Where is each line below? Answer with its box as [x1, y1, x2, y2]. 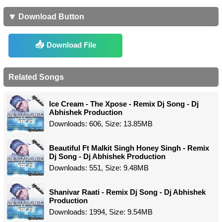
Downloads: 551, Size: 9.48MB [49, 164, 149, 172]
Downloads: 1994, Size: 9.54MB [49, 208, 153, 216]
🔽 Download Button [8, 12, 84, 21]
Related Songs [8, 73, 64, 81]
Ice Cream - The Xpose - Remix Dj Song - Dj [49, 100, 199, 108]
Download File [46, 40, 96, 49]
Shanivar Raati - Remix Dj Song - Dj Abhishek [49, 188, 206, 196]
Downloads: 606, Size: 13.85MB [49, 119, 153, 128]
